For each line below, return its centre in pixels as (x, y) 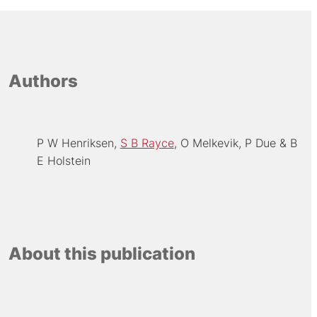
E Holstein (63, 161)
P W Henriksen (75, 143)
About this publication (102, 253)
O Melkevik (209, 143)
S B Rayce (147, 143)
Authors (43, 81)
